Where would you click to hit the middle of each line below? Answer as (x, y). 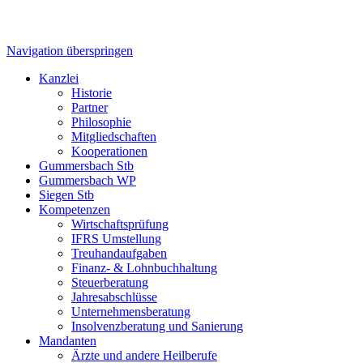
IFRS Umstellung (116, 216)
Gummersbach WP (88, 158)
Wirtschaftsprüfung (120, 201)
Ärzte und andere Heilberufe (144, 333)
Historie (92, 70)
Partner (90, 85)
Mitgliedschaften (114, 114)
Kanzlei (59, 56)
